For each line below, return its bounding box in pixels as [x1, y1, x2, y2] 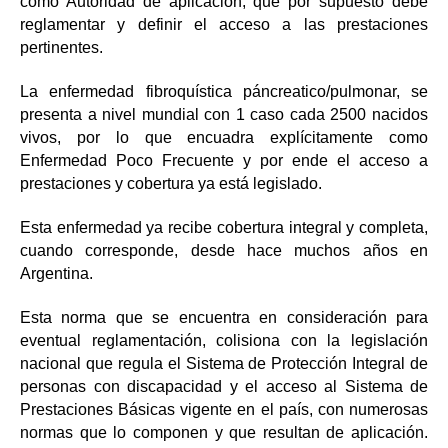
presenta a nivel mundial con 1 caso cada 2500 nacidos [20, 106, 428, 123]
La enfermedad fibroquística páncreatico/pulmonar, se [20, 83, 428, 100]
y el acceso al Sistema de [229, 378, 428, 395]
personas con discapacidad [20, 378, 230, 395]
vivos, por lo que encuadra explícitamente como [20, 129, 428, 146]
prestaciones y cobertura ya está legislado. [20, 175, 322, 192]
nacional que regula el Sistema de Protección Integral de [20, 355, 428, 372]
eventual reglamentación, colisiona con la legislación [20, 332, 428, 349]
